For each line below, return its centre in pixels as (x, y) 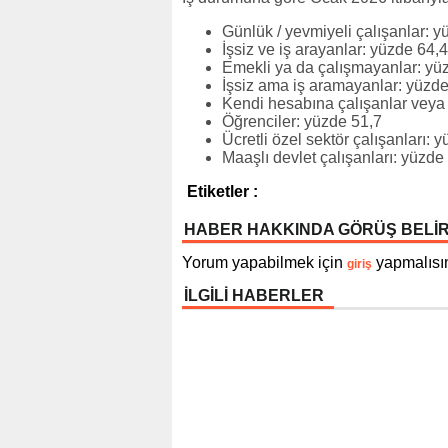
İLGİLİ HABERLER (254, 295)
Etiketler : (222, 191)
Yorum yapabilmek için (264, 262)
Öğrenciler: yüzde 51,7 (302, 121)
